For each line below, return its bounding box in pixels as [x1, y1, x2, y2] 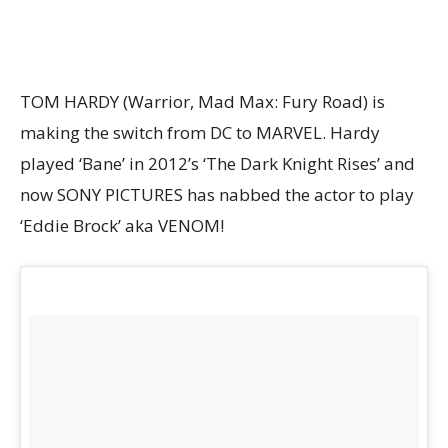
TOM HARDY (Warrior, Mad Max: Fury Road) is [20, 90, 385, 113]
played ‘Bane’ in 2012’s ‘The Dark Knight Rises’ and [20, 152, 415, 175]
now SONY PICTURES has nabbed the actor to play [20, 183, 414, 206]
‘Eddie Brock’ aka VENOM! [20, 214, 224, 237]
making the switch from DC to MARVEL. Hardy [20, 121, 380, 144]
